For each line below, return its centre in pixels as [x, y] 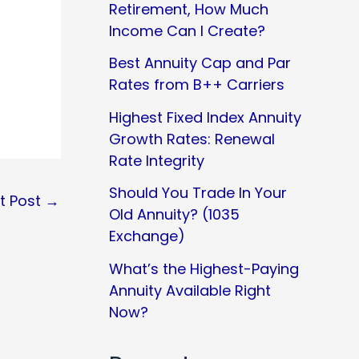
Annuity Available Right [190, 290]
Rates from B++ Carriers [197, 85]
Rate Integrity [157, 160]
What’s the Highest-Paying [204, 268]
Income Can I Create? [187, 30]
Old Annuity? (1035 [174, 215]
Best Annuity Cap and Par [200, 63]
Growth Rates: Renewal [192, 139]
